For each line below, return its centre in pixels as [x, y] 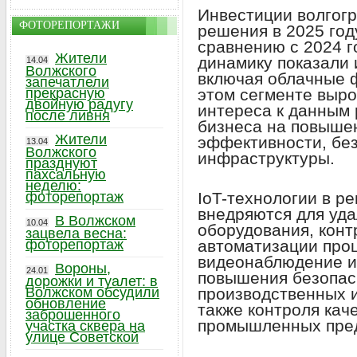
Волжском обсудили [92, 292]
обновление [66, 304]
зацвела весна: [76, 233]
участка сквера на [85, 326]
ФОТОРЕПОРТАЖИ [69, 25]
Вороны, [83, 269]
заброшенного [73, 315]
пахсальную [66, 175]
